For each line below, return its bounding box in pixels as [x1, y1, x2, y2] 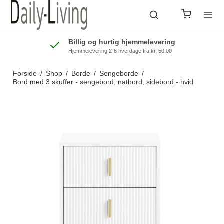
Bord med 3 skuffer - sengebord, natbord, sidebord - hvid [12, 78, 193, 86]
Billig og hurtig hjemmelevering [68, 38, 175, 46]
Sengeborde [99, 69, 138, 77]
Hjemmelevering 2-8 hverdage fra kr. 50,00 [68, 48, 172, 54]
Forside [12, 69, 37, 77]
